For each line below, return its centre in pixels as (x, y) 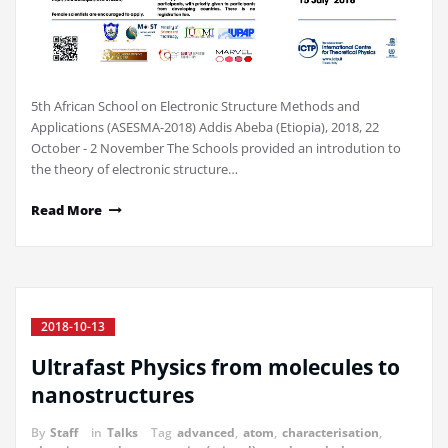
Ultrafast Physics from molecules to (215, 367)
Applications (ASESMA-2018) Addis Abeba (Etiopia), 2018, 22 (205, 127)
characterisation (330, 433)
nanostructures (112, 395)
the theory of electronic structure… (134, 169)
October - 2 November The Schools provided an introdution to (216, 148)
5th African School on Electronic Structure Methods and (195, 106)
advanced (206, 433)
